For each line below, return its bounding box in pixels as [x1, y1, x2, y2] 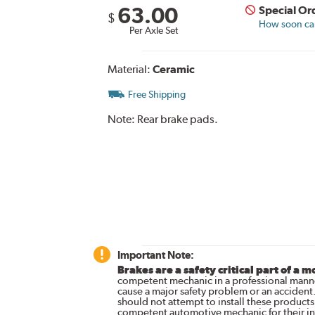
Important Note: [117, 248, 194, 261]
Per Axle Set [129, 24, 178, 36]
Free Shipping [127, 88, 186, 100]
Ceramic [152, 62, 195, 76]
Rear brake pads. [136, 112, 218, 126]
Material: [107, 62, 153, 76]
